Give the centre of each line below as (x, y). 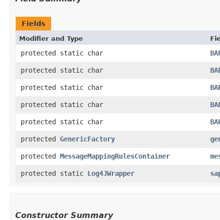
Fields (33, 23)
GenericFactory (87, 139)
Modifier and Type (51, 38)
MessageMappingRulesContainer (115, 156)
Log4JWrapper (111, 173)
